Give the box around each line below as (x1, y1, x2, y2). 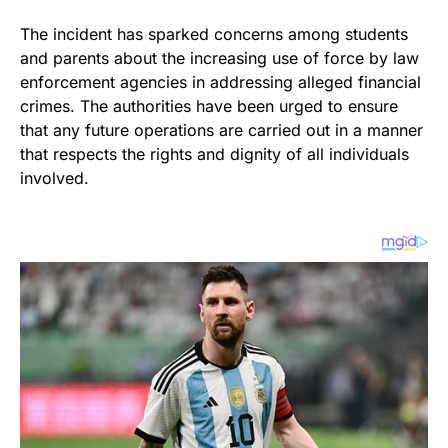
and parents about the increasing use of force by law (20, 48, 419, 69)
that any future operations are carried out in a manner (20, 120, 423, 141)
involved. (20, 168, 89, 189)
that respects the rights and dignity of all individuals (20, 144, 409, 165)
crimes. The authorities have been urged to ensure (20, 96, 398, 117)
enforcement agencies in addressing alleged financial (20, 72, 421, 93)
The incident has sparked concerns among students (20, 24, 408, 45)
